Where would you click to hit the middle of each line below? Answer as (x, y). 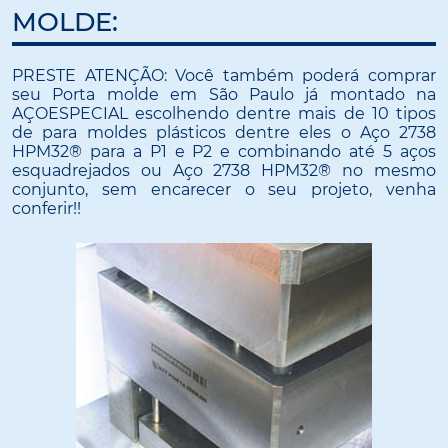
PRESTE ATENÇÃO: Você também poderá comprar (224, 75)
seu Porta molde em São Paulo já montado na (224, 94)
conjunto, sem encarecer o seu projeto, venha (224, 189)
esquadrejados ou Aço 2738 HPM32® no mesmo (224, 170)
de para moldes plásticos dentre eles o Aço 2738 (224, 132)
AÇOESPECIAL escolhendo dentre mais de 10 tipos (224, 113)
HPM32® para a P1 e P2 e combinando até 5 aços (224, 151)
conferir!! (46, 208)
